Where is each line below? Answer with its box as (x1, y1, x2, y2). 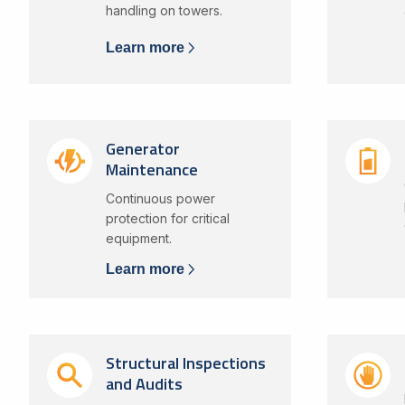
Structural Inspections (105, 351, 266, 375)
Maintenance (105, 157, 198, 182)
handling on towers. (105, 2, 222, 18)
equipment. (105, 231, 172, 246)
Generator (105, 137, 180, 161)
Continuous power (105, 191, 215, 206)
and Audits (105, 372, 183, 396)
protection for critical (105, 211, 230, 226)
